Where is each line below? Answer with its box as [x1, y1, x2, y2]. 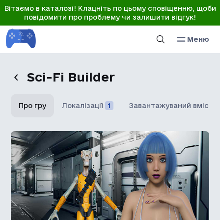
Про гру [19, 102, 47, 110]
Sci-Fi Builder [27, 70, 115, 84]
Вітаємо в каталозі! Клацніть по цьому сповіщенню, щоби [4, 4, 216, 12]
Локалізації [62, 102, 104, 110]
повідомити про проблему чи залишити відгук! [24, 13, 196, 21]
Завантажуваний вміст [129, 102, 214, 110]
